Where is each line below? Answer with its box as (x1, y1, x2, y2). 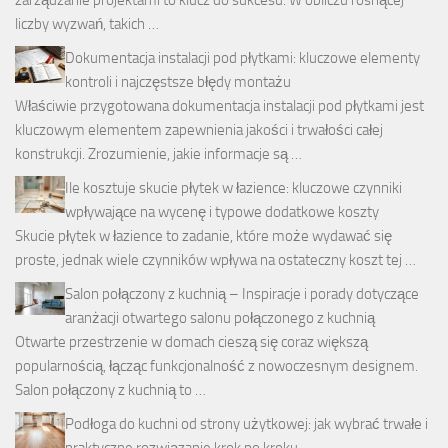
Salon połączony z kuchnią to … (15, 380, 206, 399)
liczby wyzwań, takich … (15, 14, 159, 33)
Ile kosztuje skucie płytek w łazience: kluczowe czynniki (65, 178, 402, 197)
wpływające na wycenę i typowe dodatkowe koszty (65, 202, 379, 221)
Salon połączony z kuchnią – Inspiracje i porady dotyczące (65, 284, 419, 303)
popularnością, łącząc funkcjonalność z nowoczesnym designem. (15, 356, 418, 375)
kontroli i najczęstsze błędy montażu (65, 72, 291, 91)
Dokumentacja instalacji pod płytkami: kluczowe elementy (65, 48, 420, 67)
